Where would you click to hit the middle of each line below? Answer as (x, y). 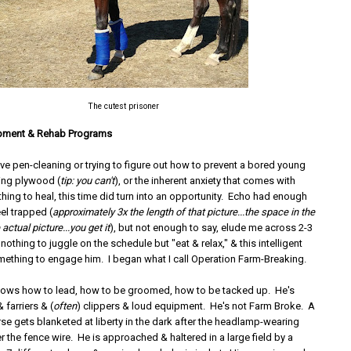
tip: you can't (88, 180)
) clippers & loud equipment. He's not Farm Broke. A (196, 306)
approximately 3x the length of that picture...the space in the (184, 212)
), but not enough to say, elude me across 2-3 (212, 227)
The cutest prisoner (123, 106)
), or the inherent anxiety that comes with (205, 180)
